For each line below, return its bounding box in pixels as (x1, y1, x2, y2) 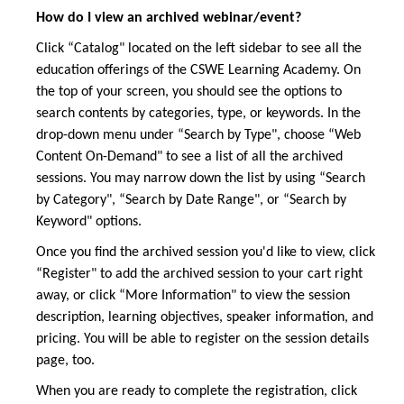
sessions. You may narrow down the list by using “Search (36, 171, 365, 187)
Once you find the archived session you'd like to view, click (36, 245, 375, 261)
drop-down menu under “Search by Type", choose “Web (36, 128, 361, 143)
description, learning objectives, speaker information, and (36, 310, 373, 326)
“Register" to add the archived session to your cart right (36, 267, 363, 282)
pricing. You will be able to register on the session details (36, 332, 369, 347)
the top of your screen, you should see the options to (36, 85, 342, 100)
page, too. (36, 353, 95, 369)
